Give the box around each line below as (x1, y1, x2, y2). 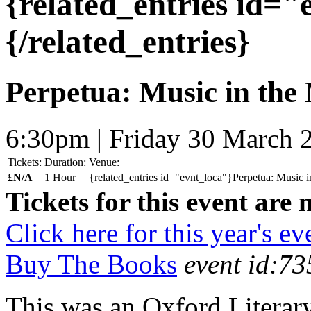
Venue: (89, 156, 119, 169)
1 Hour (44, 171, 76, 184)
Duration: (44, 156, 86, 169)
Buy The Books (6, 249, 177, 280)
